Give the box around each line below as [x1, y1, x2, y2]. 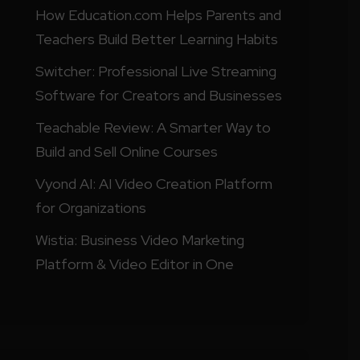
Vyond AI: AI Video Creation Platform [35, 174, 272, 193]
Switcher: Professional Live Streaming [35, 61, 276, 80]
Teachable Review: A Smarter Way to [35, 117, 271, 137]
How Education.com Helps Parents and [35, 5, 281, 24]
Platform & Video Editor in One [35, 254, 234, 273]
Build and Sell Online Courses [35, 141, 218, 161]
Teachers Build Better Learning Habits [35, 29, 278, 48]
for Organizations [35, 198, 146, 217]
